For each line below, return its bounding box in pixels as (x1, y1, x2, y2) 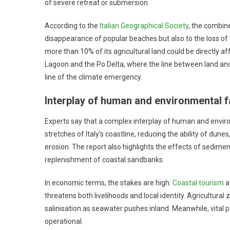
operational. (45, 217, 83, 225)
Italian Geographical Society (100, 21, 188, 30)
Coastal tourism (172, 178, 224, 187)
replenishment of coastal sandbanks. (45, 155, 164, 164)
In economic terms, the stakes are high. (45, 178, 172, 187)
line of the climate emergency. (45, 72, 142, 81)
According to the (45, 21, 100, 30)
